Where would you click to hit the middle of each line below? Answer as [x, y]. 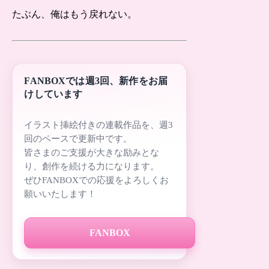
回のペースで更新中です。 [78, 139]
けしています [53, 94]
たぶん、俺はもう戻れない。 [75, 14]
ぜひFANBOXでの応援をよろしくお [97, 180]
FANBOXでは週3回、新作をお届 [96, 80]
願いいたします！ [60, 194]
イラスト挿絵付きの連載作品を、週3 [99, 125]
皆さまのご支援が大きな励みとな [92, 153]
